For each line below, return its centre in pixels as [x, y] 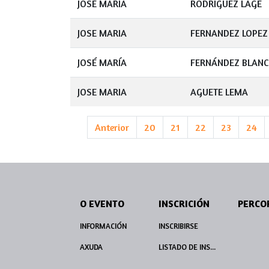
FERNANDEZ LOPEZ [229, 33]
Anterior [112, 127]
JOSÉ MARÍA [102, 62]
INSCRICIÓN [184, 204]
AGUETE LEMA [219, 92]
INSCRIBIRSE [179, 226]
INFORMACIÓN [103, 226]
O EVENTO [102, 204]
